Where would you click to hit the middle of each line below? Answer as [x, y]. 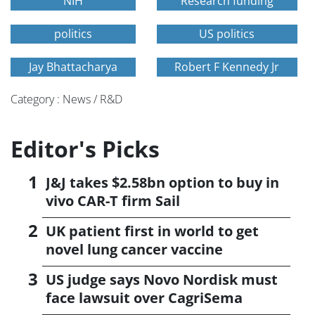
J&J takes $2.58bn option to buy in [162, 183]
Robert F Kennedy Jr [227, 67]
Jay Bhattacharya [73, 67]
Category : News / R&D [66, 99]
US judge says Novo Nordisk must [162, 280]
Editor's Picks [85, 149]
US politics [227, 34]
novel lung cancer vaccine [134, 250]
